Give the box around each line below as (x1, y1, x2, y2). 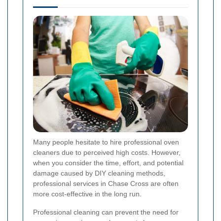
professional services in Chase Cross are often (33, 179, 179, 187)
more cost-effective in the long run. (33, 189, 142, 198)
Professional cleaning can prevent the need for (33, 208, 179, 216)
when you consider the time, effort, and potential (33, 158, 184, 167)
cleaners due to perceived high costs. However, (33, 148, 181, 156)
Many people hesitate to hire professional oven (33, 138, 179, 146)
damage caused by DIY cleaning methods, (33, 169, 165, 177)
